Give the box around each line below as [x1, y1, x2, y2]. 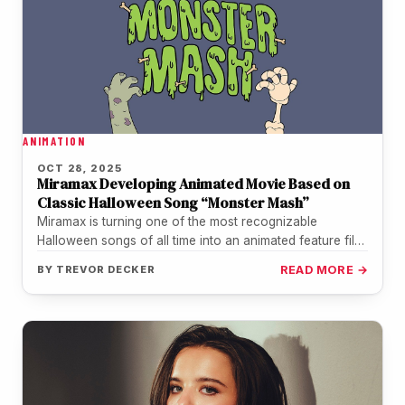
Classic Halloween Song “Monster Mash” [37, 193, 309, 213]
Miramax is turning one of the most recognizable [37, 214, 317, 230]
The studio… [37, 252, 108, 268]
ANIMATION [23, 134, 86, 149]
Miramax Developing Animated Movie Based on [37, 174, 350, 194]
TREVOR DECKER [55, 263, 156, 277]
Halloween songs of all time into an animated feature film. [37, 233, 367, 249]
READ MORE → [279, 263, 368, 278]
